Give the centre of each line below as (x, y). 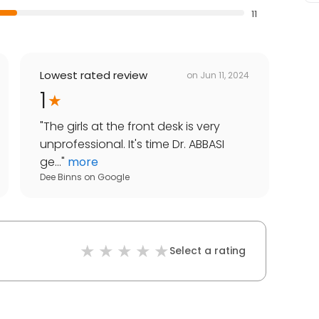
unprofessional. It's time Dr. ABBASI (132, 145)
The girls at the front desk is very (132, 127)
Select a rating (208, 251)
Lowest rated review (94, 75)
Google (114, 177)
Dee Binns (61, 177)
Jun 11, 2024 (225, 75)
